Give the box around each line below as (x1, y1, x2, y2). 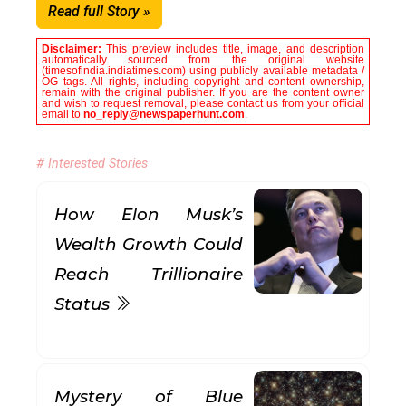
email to (42, 108, 83, 121)
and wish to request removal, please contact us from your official (42, 97, 364, 110)
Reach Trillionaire (54, 264, 243, 285)
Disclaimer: (42, 43, 107, 55)
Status (54, 294, 114, 314)
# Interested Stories (36, 156, 148, 171)
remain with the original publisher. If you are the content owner (42, 86, 364, 99)
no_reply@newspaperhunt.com (83, 108, 245, 121)
